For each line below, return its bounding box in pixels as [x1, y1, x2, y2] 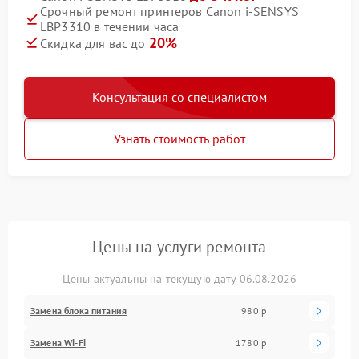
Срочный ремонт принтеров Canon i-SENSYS [40, 2, 299, 19]
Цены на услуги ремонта [92, 236, 267, 257]
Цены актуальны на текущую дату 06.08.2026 [62, 271, 297, 286]
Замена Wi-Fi [30, 336, 86, 349]
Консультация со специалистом [92, 88, 267, 105]
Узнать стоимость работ [114, 130, 245, 147]
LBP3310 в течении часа [40, 18, 179, 34]
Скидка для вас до [40, 34, 149, 51]
